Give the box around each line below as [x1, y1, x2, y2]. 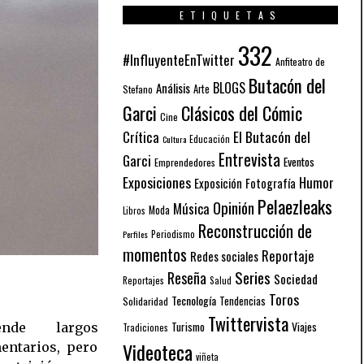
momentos [123, 241, 187, 266]
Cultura [162, 132, 186, 145]
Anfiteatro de [275, 54, 325, 68]
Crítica [123, 126, 159, 147]
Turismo [171, 318, 205, 335]
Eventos [284, 153, 314, 170]
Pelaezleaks [258, 193, 332, 219]
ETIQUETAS [179, 7, 282, 22]
